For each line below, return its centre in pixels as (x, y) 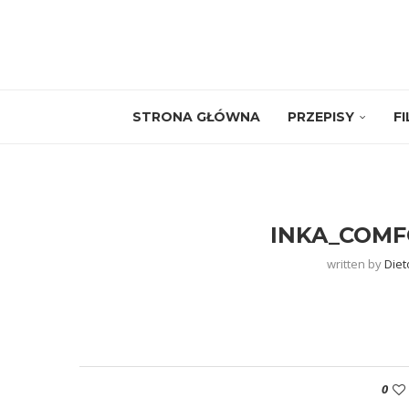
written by (356, 264)
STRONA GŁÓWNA (196, 117)
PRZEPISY (321, 117)
